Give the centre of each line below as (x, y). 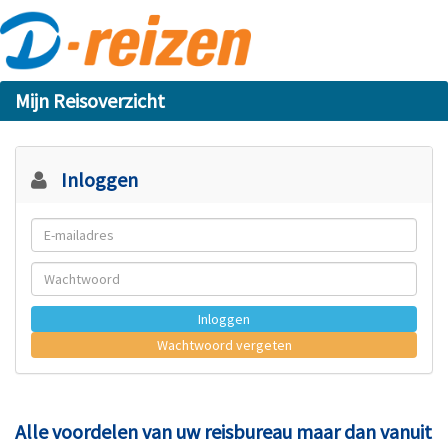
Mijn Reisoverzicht (90, 100)
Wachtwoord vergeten (224, 345)
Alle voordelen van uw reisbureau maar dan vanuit (223, 431)
